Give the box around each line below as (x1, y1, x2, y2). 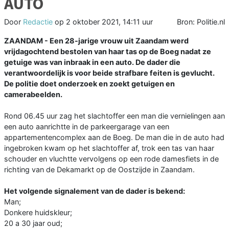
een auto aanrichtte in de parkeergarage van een (4, 122, 169, 131)
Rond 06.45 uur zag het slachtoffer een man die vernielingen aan (4, 111, 225, 121)
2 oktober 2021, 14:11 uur (66, 17, 153, 27)
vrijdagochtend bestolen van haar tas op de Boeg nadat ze (4, 47, 211, 56)
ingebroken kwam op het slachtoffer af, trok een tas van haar (4, 144, 214, 153)
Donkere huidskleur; (4, 208, 72, 217)
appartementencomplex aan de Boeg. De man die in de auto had (4, 133, 224, 142)
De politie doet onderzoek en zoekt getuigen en (4, 79, 175, 88)
